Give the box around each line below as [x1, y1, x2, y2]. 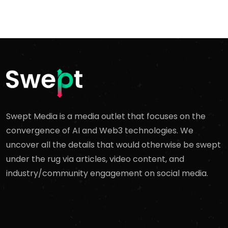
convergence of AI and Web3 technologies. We [6, 125, 193, 137]
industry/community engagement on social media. [6, 167, 208, 180]
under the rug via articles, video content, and [6, 153, 184, 165]
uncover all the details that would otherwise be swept [6, 139, 221, 151]
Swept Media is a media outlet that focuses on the [6, 110, 206, 123]
